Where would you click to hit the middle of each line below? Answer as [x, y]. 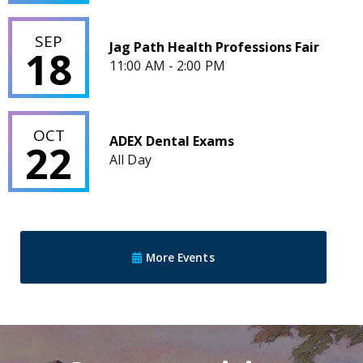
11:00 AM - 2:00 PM [167, 65]
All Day [130, 159]
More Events [178, 257]
